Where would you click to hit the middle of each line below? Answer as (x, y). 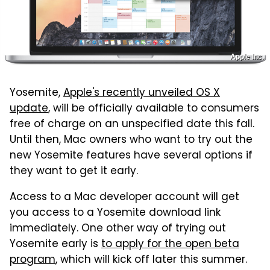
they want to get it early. (74, 172)
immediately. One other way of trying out (118, 229)
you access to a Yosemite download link (115, 214)
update (29, 109)
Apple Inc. (247, 57)
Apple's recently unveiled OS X (142, 94)
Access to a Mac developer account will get (124, 198)
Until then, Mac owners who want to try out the (131, 141)
